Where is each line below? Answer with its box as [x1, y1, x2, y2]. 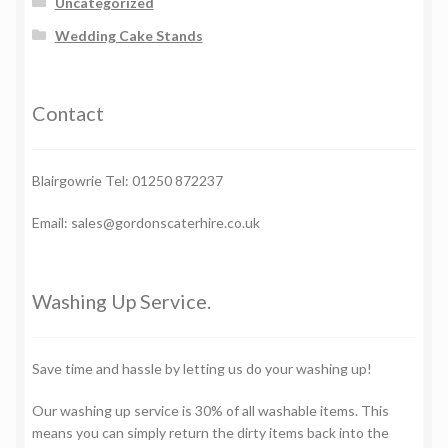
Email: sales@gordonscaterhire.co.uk [32, 213, 260, 231]
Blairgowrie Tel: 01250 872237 [32, 171, 223, 189]
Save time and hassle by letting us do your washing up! [32, 360, 372, 378]
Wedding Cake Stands [54, 27, 203, 45]
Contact [32, 101, 104, 126]
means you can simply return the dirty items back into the [32, 423, 389, 441]
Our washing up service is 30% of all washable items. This [32, 401, 389, 419]
